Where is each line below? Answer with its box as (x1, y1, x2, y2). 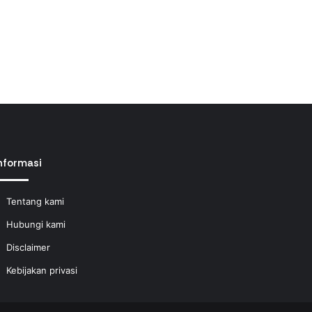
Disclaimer (6, 242, 50, 253)
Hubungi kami (6, 219, 65, 230)
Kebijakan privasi (6, 265, 77, 276)
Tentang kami (6, 196, 64, 207)
